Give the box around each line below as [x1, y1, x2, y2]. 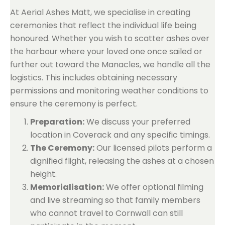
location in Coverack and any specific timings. [30, 129, 210, 141]
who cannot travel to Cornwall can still [30, 207, 183, 219]
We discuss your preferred [84, 116, 190, 128]
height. [30, 168, 57, 180]
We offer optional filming [104, 181, 203, 193]
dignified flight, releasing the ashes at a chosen [30, 155, 214, 167]
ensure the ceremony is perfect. [10, 98, 138, 109]
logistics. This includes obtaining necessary [10, 72, 177, 83]
